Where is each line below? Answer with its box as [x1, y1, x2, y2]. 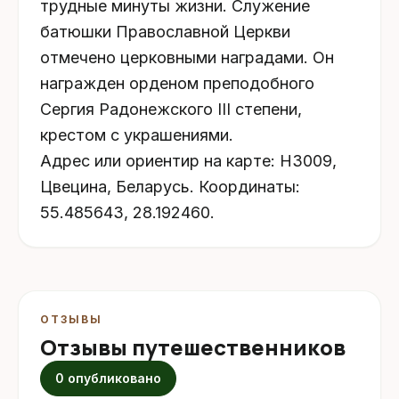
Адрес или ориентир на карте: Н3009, [40, 151, 337, 171]
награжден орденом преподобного [40, 74, 314, 94]
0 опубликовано [55, 370, 161, 387]
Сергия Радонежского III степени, [40, 100, 302, 119]
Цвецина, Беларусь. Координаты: [40, 177, 300, 197]
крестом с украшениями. [40, 126, 233, 145]
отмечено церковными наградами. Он [40, 48, 334, 68]
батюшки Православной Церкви [40, 22, 290, 42]
